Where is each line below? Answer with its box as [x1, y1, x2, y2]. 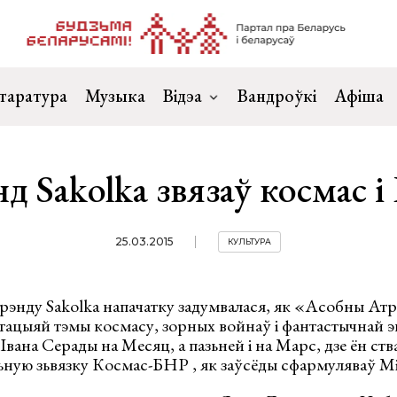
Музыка [85, 84, 145, 107]
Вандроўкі [237, 84, 316, 107]
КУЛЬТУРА [228, 237, 272, 246]
